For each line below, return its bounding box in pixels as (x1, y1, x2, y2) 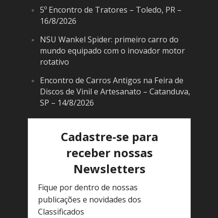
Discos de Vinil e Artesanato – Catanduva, (39, 86, 190, 97)
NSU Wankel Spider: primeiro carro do (39, 34, 179, 45)
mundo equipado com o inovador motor (39, 45, 185, 56)
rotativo (39, 56, 69, 68)
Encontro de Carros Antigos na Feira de (39, 75, 183, 86)
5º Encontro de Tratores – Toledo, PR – (39, 4, 182, 16)
